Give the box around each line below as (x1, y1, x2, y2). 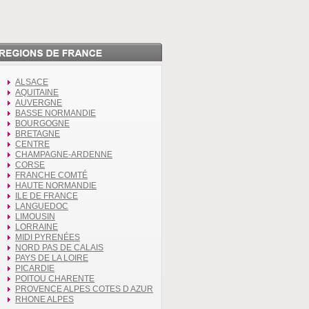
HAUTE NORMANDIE (15, 180, 97, 190)
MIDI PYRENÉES (15, 232, 80, 242)
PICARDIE (15, 263, 54, 273)
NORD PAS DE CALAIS (15, 242, 103, 252)
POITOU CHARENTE (15, 273, 94, 283)
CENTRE (15, 139, 50, 149)
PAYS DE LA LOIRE (15, 252, 88, 263)
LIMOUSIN (15, 211, 55, 221)
